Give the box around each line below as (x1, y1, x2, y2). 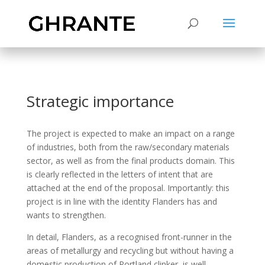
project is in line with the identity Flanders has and (26, 196, 217, 207)
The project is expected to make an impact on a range (26, 128, 235, 139)
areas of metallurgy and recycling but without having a (26, 245, 234, 256)
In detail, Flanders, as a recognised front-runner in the (26, 231, 232, 243)
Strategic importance (26, 91, 174, 112)
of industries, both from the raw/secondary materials (26, 141, 230, 153)
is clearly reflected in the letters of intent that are (26, 169, 213, 180)
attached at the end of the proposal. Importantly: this (26, 182, 230, 193)
